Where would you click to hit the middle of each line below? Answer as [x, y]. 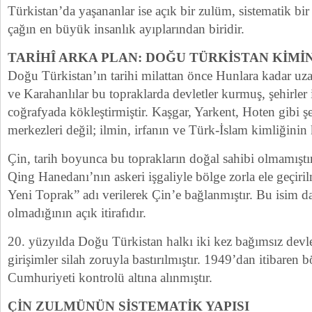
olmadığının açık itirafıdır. [77, 213]
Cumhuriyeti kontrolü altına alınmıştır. [110, 278]
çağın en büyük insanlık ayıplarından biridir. [126, 29]
